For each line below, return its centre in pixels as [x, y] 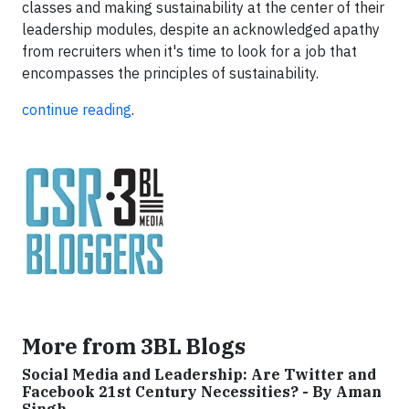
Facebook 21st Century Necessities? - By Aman [202, 392]
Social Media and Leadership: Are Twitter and [199, 374]
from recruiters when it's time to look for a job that [189, 51]
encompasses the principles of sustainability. [170, 73]
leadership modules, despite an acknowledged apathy [201, 29]
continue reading [77, 110]
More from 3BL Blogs [134, 346]
